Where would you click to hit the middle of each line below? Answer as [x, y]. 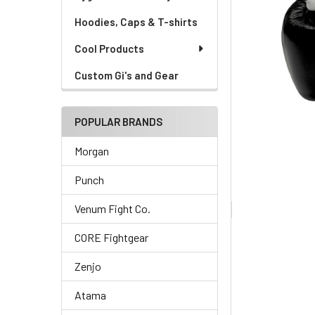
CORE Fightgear [111, 237]
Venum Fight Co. [112, 208]
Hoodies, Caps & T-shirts [136, 22]
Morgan [92, 151]
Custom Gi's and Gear [127, 75]
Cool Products [109, 49]
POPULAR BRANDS [118, 122]
